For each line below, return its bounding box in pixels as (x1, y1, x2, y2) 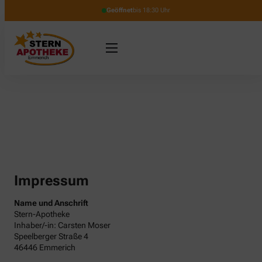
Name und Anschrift (14, 198, 88, 208)
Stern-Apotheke (14, 209, 70, 219)
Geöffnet (106, 6, 133, 14)
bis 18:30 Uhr (132, 6, 170, 14)
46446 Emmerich (14, 242, 75, 252)
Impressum (14, 172, 89, 189)
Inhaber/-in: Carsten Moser (14, 220, 111, 230)
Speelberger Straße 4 (14, 231, 88, 241)
